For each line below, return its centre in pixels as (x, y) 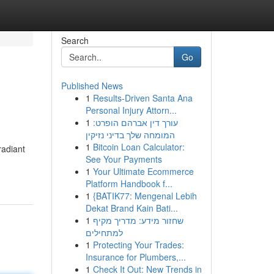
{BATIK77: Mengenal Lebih (145, 196)
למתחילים (104, 232)
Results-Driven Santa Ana (143, 98)
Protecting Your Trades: (138, 245)
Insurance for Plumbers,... (135, 257)
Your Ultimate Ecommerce (143, 171)
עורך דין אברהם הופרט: (135, 122)
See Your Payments (124, 159)
